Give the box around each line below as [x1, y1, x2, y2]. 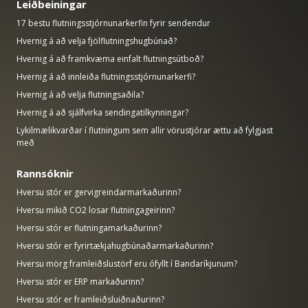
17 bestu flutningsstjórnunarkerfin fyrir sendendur [16, 16, 210, 29]
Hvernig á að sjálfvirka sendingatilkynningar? [16, 106, 188, 118]
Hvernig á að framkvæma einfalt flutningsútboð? [16, 52, 203, 65]
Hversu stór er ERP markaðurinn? [16, 275, 144, 287]
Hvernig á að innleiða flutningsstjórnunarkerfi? [16, 70, 195, 82]
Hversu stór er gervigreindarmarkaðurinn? [16, 186, 181, 198]
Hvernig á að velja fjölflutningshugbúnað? [16, 34, 177, 47]
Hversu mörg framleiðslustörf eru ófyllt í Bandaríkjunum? [16, 257, 237, 269]
